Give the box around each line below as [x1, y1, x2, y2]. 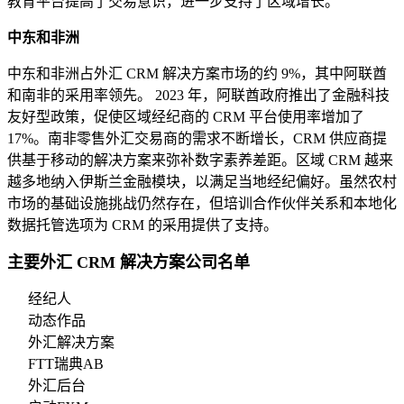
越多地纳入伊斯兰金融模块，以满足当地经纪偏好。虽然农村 [7, 174, 397, 190]
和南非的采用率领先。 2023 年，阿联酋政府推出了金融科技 [7, 87, 390, 104]
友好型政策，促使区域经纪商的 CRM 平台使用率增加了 [7, 109, 364, 125]
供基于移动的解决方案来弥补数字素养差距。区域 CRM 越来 [7, 152, 393, 169]
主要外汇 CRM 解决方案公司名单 [7, 253, 250, 272]
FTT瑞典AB [28, 356, 104, 372]
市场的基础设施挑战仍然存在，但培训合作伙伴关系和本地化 [7, 196, 397, 212]
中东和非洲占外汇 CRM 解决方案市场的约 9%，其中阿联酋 [7, 66, 387, 82]
